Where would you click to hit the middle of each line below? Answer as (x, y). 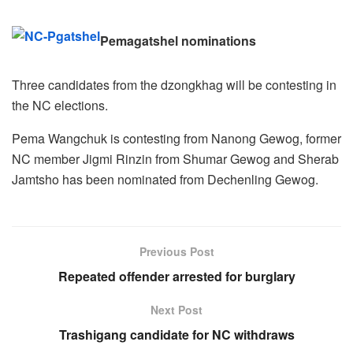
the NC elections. (60, 105)
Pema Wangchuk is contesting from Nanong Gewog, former (176, 138)
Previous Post (176, 251)
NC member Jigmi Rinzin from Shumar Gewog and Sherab (175, 158)
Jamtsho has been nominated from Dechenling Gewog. (165, 179)
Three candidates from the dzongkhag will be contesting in (174, 84)
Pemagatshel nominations (178, 40)
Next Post (176, 309)
